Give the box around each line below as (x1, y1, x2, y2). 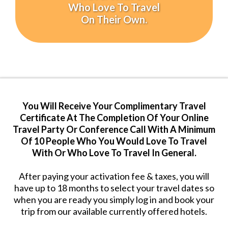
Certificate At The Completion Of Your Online (19, 112, 209, 124)
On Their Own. (81, 13, 147, 26)
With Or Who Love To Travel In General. (32, 147, 196, 159)
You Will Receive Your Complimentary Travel (22, 100, 206, 112)
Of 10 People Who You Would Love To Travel (21, 135, 207, 147)
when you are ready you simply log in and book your (14, 194, 214, 206)
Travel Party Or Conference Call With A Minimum (13, 124, 215, 135)
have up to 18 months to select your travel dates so (14, 182, 214, 194)
